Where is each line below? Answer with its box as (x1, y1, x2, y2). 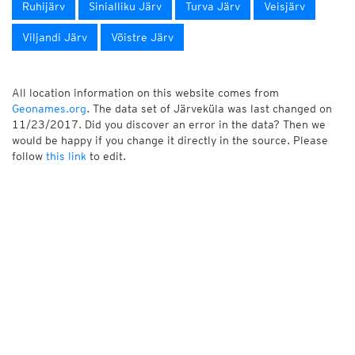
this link (46, 150, 86, 162)
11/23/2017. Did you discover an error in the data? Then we (12, 118, 326, 131)
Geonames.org (12, 102, 86, 115)
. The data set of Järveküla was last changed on (86, 102, 332, 115)
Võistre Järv (111, 31, 174, 44)
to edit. (86, 150, 126, 162)
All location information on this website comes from (12, 86, 279, 99)
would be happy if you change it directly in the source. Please (12, 134, 328, 147)
